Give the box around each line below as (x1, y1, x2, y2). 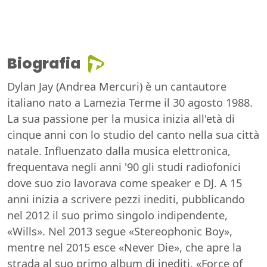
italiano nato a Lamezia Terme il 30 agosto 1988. (7, 95, 253, 110)
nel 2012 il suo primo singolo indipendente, (7, 208, 228, 223)
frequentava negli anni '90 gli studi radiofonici (7, 160, 241, 175)
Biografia (7, 53, 80, 74)
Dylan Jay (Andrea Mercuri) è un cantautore (7, 79, 226, 94)
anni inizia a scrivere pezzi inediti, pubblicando (7, 192, 245, 207)
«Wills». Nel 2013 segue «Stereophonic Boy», (7, 224, 232, 239)
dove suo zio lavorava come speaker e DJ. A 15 (7, 176, 242, 191)
